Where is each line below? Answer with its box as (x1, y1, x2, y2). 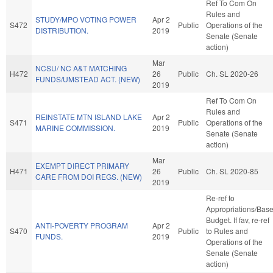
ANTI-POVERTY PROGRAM (35, 219, 128, 230)
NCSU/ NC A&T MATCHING (35, 62, 127, 73)
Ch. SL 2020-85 (206, 165, 258, 176)
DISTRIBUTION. (35, 24, 88, 35)
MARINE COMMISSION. (35, 122, 115, 133)
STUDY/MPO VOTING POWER (35, 13, 136, 24)
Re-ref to (206, 192, 235, 203)
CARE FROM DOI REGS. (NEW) (35, 171, 142, 182)
